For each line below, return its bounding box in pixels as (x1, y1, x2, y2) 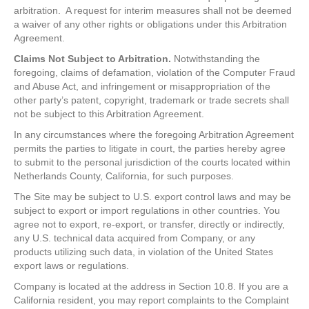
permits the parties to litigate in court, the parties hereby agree (14, 143, 286, 154)
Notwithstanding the (171, 53, 260, 65)
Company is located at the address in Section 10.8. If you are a (14, 281, 288, 292)
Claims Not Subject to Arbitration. (14, 53, 171, 65)
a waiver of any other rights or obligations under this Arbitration (14, 19, 287, 30)
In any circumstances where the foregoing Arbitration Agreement (14, 129, 294, 141)
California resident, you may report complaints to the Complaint (14, 295, 289, 306)
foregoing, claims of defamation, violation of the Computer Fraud (14, 67, 295, 79)
